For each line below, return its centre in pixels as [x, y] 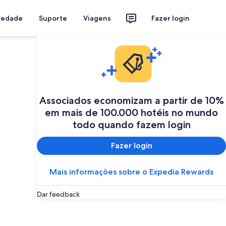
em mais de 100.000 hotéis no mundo [131, 112]
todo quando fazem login [131, 124]
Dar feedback [58, 194]
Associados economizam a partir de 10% [131, 100]
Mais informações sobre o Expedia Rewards [131, 172]
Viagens [97, 18]
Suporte [53, 18]
